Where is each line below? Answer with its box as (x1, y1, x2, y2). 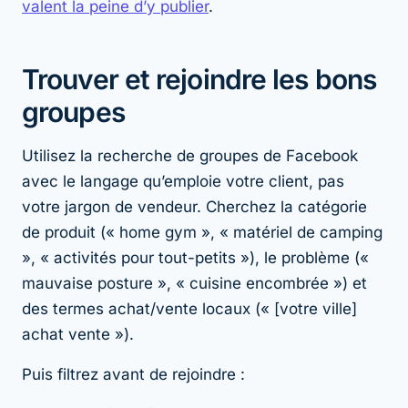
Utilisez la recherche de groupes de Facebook (22, 146, 358, 165)
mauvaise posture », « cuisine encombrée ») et (22, 273, 367, 292)
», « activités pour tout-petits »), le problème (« (22, 248, 369, 267)
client (269, 171, 309, 190)
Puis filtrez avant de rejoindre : (22, 364, 245, 383)
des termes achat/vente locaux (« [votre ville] (22, 299, 357, 318)
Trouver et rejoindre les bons (22, 62, 376, 96)
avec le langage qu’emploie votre (22, 171, 269, 190)
